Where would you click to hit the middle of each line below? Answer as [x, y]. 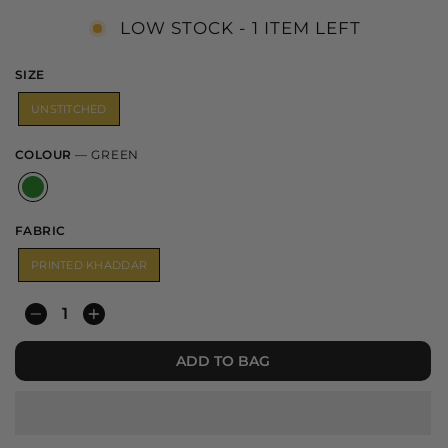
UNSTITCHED [69, 108]
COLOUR [45, 154]
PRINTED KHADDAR [89, 264]
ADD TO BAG [223, 360]
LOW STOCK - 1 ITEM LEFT [240, 28]
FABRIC [40, 230]
